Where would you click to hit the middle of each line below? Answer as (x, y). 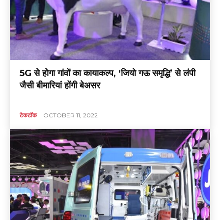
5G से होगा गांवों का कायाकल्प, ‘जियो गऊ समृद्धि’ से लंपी (108, 73)
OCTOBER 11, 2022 (71, 115)
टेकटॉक (28, 115)
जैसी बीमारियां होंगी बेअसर (60, 85)
